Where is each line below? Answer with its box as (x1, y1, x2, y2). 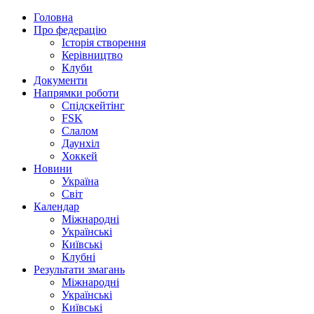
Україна (62, 175, 99, 187)
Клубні (62, 251, 95, 263)
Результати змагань (34, 264, 125, 275)
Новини (34, 163, 72, 175)
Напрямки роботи (34, 87, 119, 99)
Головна (34, 11, 73, 23)
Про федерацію (34, 24, 107, 36)
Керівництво (62, 49, 123, 61)
